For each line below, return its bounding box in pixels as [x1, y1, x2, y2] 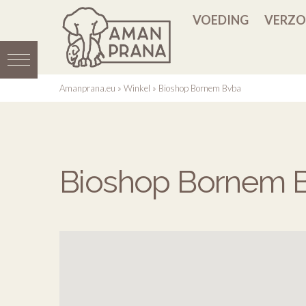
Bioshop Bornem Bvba [158, 83, 241, 94]
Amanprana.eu [59, 83, 115, 94]
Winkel [124, 83, 150, 94]
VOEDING [193, 12, 249, 27]
